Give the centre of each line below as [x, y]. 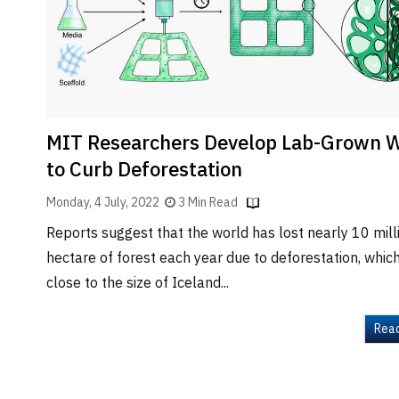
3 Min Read [208, 202]
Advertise [45, 204]
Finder [35, 21]
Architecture [53, 75]
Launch [37, 149]
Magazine [45, 238]
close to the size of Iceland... [138, 283]
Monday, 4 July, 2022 [106, 202]
